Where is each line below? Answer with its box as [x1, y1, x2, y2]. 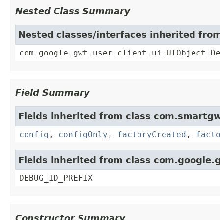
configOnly [58, 130, 108, 139]
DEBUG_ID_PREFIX [19, 173, 93, 183]
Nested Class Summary [15, 6, 130, 17]
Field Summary [15, 87, 90, 98]
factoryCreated [117, 130, 186, 139]
